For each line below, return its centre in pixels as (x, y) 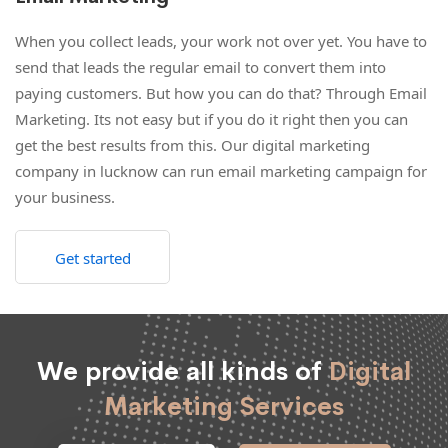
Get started (92, 257)
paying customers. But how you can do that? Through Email (221, 92)
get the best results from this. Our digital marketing (192, 144)
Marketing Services (224, 406)
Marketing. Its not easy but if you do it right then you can (211, 118)
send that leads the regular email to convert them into (200, 66)
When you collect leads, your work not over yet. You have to (221, 40)
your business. (65, 196)
